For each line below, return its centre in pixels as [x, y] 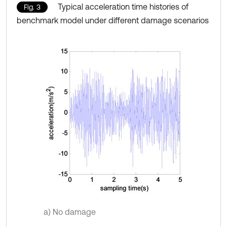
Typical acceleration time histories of [123, 6]
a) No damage [70, 212]
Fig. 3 [32, 7]
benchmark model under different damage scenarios [113, 20]
